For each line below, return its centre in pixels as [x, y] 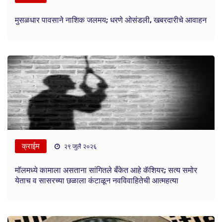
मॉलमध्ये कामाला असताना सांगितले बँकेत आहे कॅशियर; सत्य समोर [106, 170]
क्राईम [31, 146]
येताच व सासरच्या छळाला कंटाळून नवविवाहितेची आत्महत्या [97, 180]
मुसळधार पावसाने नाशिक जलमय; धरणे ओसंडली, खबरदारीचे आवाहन [111, 20]
